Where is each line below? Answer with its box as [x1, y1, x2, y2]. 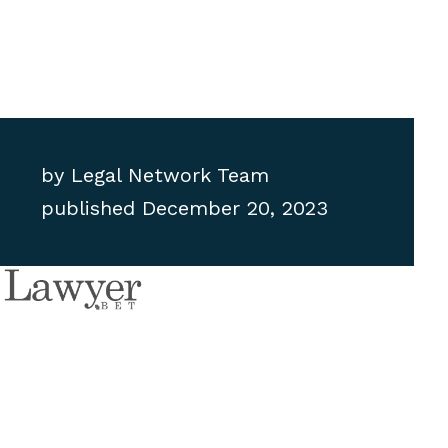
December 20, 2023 [142, 196, 329, 221]
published [41, 196, 136, 221]
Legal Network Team [64, 163, 270, 188]
